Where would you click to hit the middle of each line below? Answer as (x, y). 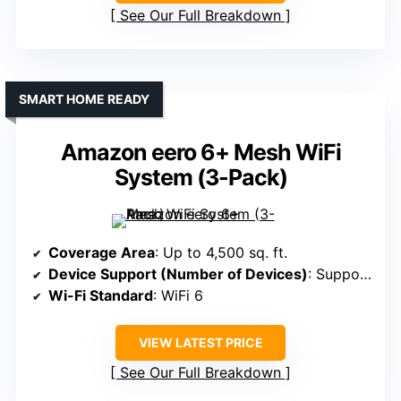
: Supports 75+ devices (334, 274)
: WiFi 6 (178, 296)
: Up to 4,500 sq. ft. (221, 253)
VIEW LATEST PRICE (200, 343)
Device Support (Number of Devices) (178, 274)
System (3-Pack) (200, 178)
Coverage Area (102, 253)
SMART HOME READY (84, 99)
